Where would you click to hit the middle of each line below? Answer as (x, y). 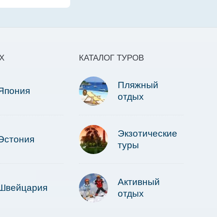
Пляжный (138, 85)
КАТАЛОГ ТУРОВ (111, 58)
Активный (139, 182)
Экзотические (147, 134)
